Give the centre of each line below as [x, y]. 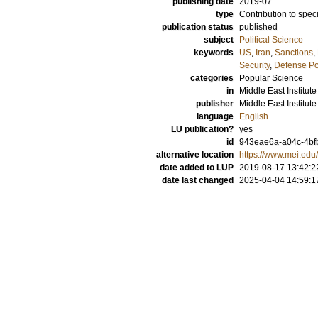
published [258, 27]
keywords [214, 53]
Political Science [271, 40]
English [254, 116]
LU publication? [202, 129]
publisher [215, 104]
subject [219, 40]
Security [254, 65]
